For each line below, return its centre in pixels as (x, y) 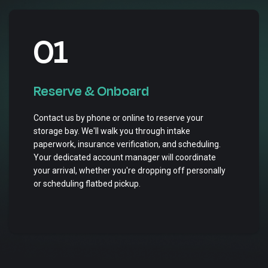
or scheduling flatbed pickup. (87, 184)
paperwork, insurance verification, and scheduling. (127, 144)
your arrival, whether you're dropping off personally (130, 170)
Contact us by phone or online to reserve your (118, 118)
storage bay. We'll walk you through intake (112, 131)
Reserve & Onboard (91, 92)
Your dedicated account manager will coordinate (125, 157)
